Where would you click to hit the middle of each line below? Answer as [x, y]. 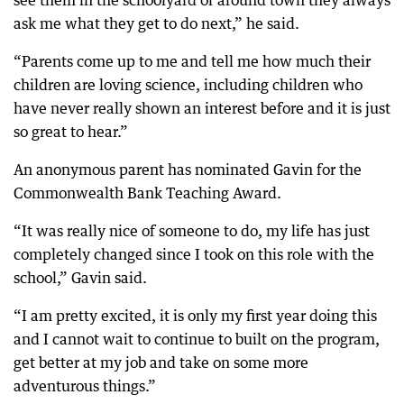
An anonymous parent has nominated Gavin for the [188, 170]
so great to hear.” [71, 132]
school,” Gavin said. [80, 278]
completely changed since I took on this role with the [194, 254]
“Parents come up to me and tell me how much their [192, 61]
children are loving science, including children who [188, 85]
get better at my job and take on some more [161, 363]
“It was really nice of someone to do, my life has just [192, 231]
